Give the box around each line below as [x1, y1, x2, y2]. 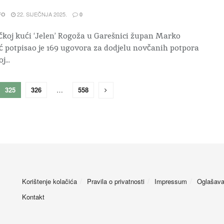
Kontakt [22, 192, 44, 202]
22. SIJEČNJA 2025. [15, 10, 67, 18]
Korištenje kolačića [22, 176, 77, 186]
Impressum [154, 176, 187, 186]
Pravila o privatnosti [87, 176, 144, 186]
